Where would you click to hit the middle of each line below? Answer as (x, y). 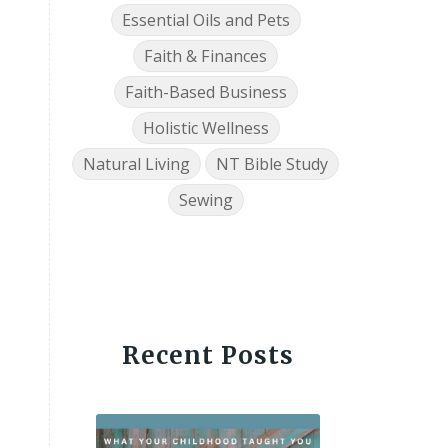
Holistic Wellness (205, 128)
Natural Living (137, 164)
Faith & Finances (206, 56)
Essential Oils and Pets (205, 20)
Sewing (205, 200)
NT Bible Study (272, 164)
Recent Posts (207, 356)
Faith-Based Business (205, 92)
